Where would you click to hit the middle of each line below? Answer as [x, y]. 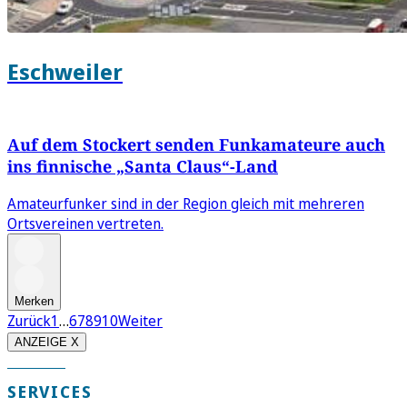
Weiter [140, 320]
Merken [34, 301]
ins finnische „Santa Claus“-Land [143, 166]
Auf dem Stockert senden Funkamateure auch [196, 144]
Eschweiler [65, 71]
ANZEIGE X [47, 342]
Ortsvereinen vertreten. [85, 223]
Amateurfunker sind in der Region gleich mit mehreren [186, 203]
